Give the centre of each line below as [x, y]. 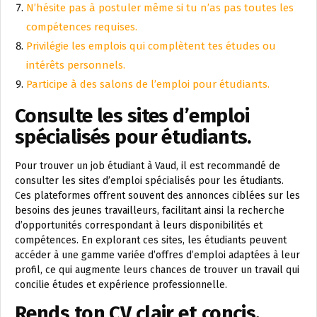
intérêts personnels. [76, 65]
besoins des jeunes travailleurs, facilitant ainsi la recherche [150, 211]
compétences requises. [82, 27]
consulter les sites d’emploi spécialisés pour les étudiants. [149, 181]
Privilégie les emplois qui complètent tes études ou [151, 46]
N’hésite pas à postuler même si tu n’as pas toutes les [160, 8]
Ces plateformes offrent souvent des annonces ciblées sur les [157, 196]
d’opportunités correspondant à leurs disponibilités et [139, 225]
